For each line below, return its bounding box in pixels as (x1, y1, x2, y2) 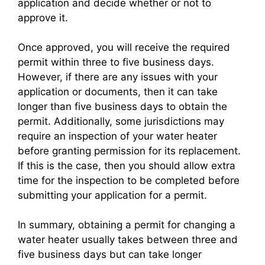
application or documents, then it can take (18, 86, 218, 98)
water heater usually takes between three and (18, 234, 238, 246)
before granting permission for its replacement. (18, 145, 241, 157)
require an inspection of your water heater (18, 130, 217, 143)
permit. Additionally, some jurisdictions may (18, 115, 224, 128)
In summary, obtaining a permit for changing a (18, 219, 235, 231)
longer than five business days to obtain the (18, 101, 227, 113)
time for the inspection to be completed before (18, 174, 240, 187)
